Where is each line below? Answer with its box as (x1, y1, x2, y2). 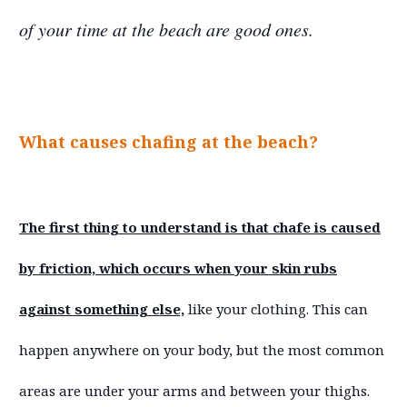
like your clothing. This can (184, 299, 368, 318)
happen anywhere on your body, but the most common (19, 340, 384, 359)
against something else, (19, 299, 184, 318)
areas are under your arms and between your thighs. (19, 381, 370, 400)
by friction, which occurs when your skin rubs (19, 258, 337, 277)
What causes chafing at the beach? (19, 130, 318, 153)
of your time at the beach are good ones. (19, 16, 313, 41)
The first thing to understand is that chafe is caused (19, 217, 381, 236)
